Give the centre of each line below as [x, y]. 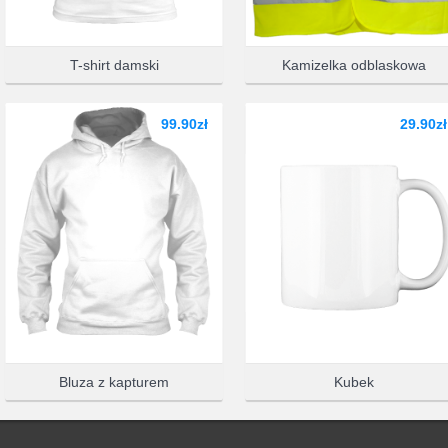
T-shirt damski [114, 65]
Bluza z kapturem [114, 382]
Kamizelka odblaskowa [353, 65]
